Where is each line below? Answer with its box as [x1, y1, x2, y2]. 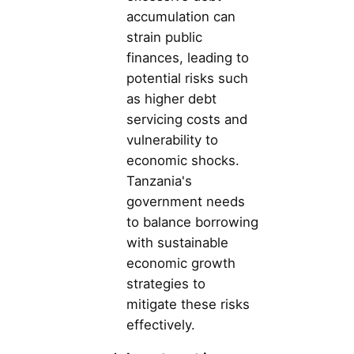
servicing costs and [126, 111, 247, 127]
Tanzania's [126, 172, 192, 189]
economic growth [126, 254, 235, 271]
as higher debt [126, 90, 217, 107]
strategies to [126, 275, 205, 292]
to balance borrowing [126, 213, 258, 230]
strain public [126, 28, 202, 45]
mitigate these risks [126, 296, 250, 312]
